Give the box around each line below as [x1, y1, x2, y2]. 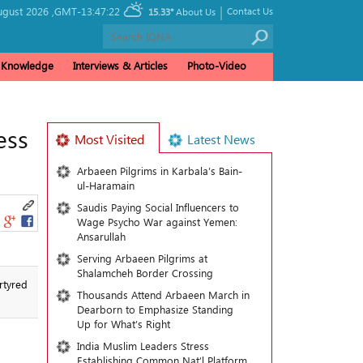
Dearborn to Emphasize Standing [76, 302, 233, 316]
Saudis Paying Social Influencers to [76, 200, 239, 214]
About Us [176, 5, 216, 18]
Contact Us [227, 4, 273, 17]
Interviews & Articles [73, 58, 168, 72]
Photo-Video [187, 58, 246, 72]
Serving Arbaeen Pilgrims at [76, 251, 207, 265]
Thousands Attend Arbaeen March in [76, 288, 250, 301]
